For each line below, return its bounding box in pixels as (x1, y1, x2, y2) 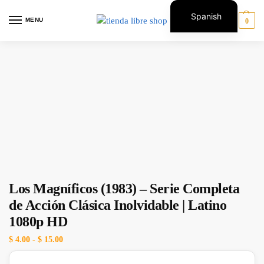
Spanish (191, 11, 222, 21)
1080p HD (9, 214, 67, 229)
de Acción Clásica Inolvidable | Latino (9, 197, 226, 213)
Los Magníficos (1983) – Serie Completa (9, 181, 239, 196)
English (191, 30, 219, 41)
